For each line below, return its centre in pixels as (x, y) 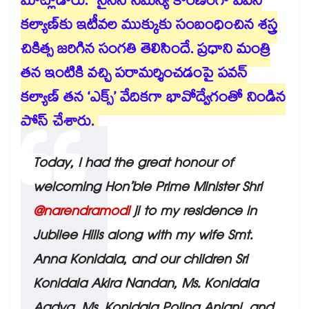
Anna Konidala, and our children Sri (140, 262)
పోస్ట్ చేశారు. (57, 124)
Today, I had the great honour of (133, 165)
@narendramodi (81, 213)
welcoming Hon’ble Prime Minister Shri (148, 189)
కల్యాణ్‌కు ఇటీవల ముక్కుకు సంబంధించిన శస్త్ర (149, 27)
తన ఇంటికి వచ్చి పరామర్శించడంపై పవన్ (134, 76)
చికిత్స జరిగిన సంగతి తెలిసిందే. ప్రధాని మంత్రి (146, 51)
